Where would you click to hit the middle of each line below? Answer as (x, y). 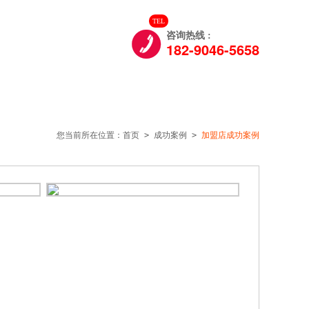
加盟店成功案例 (230, 135)
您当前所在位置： (90, 135)
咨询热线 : (189, 36)
